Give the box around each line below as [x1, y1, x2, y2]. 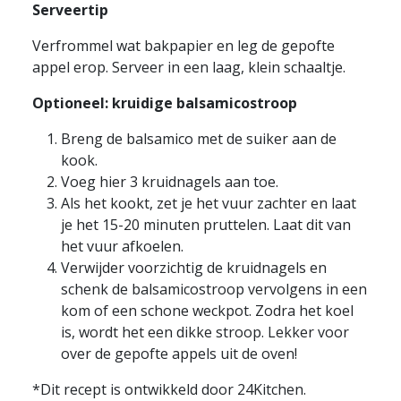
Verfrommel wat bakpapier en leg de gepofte [32, 36, 335, 55]
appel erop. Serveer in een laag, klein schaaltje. [32, 57, 346, 77]
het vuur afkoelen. [61, 236, 183, 256]
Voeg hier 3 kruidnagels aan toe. [61, 172, 278, 192]
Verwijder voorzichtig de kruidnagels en [61, 258, 327, 277]
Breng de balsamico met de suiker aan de [61, 129, 337, 149]
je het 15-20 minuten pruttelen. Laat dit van [61, 215, 351, 235]
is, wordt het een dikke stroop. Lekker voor [61, 322, 349, 342]
